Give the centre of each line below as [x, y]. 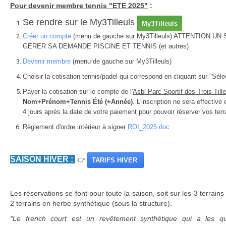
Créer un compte [47, 36]
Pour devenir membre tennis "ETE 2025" [79, 6]
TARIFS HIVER [116, 160]
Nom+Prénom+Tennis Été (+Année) [78, 102]
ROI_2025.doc [149, 127]
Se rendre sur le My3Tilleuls [80, 22]
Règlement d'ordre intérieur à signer [75, 127]
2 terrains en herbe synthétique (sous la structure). [91, 203]
